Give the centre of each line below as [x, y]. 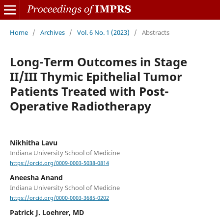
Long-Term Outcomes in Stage [98, 61]
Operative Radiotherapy [80, 106]
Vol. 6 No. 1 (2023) [103, 32]
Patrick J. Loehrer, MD [47, 213]
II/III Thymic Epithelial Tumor [96, 76]
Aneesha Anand [36, 178]
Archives [52, 32]
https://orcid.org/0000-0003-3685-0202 [59, 198]
